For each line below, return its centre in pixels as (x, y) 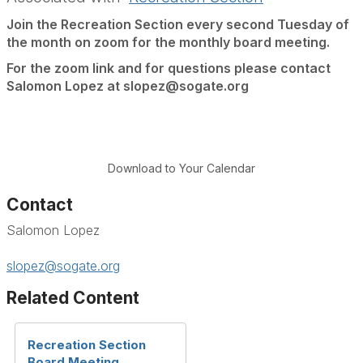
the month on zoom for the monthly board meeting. (168, 42)
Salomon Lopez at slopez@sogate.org (128, 85)
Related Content (73, 297)
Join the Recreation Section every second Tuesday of (178, 24)
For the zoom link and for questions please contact (169, 68)
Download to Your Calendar (181, 168)
